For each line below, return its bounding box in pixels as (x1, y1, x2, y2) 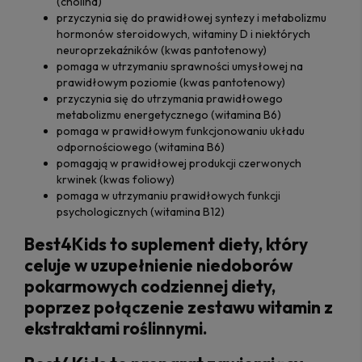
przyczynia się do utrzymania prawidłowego (57, 90, 283, 106)
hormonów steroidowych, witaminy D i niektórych (57, 26, 310, 41)
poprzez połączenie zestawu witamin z (24, 297, 333, 318)
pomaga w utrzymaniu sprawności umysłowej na (57, 58, 303, 74)
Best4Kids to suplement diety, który (24, 234, 308, 255)
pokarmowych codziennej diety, (24, 276, 276, 297)
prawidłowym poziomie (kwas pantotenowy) (57, 74, 285, 90)
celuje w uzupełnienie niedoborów (24, 255, 293, 276)
